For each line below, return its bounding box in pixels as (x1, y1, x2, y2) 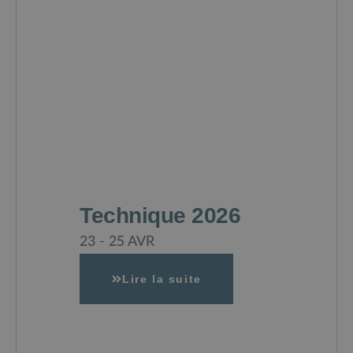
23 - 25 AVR (80, 235, 154, 249)
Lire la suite (122, 273, 202, 286)
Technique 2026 (80, 203, 240, 229)
